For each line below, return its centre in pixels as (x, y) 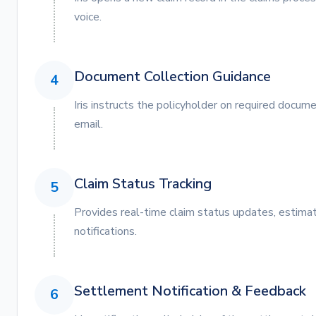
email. (89, 124)
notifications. (105, 231)
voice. (88, 17)
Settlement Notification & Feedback (190, 291)
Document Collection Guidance (172, 77)
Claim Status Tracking (143, 184)
